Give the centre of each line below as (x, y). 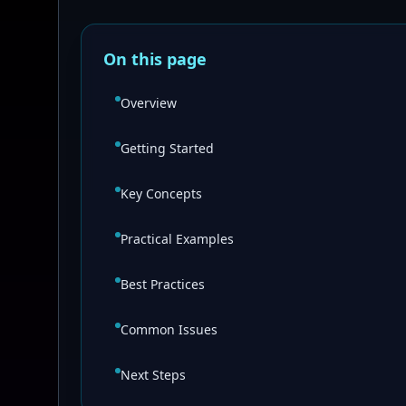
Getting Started (167, 148)
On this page (155, 59)
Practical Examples (177, 239)
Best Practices (163, 284)
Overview (149, 103)
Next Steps (153, 375)
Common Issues (169, 329)
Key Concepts (161, 193)
